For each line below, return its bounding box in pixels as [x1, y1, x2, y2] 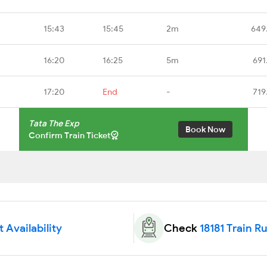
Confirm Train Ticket [29, 129, 111, 141]
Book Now [185, 123, 225, 135]
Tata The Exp [29, 117, 79, 129]
